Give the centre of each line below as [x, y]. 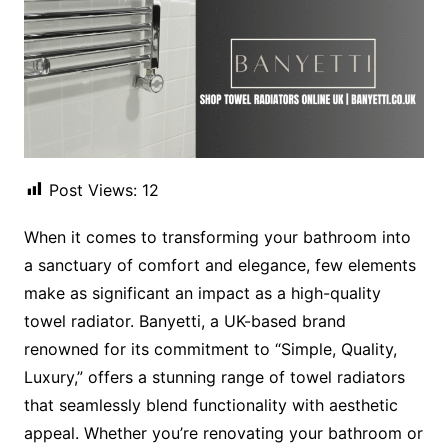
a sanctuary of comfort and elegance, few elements [219, 264]
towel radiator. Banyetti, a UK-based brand [184, 320]
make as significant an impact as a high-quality [202, 292]
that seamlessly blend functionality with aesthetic [210, 404]
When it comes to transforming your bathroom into [217, 236]
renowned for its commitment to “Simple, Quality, [210, 348]
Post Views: [92, 189]
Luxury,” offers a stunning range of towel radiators [214, 376]
